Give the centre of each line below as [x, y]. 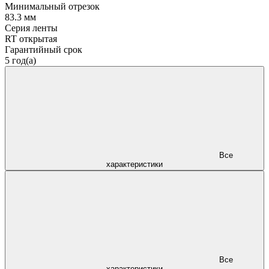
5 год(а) [20, 60]
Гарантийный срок [44, 49]
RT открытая [31, 38]
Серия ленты [31, 28]
